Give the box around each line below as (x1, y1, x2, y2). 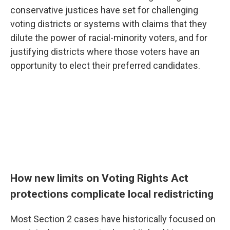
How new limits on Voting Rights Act (10, 171, 188, 184)
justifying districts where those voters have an (10, 46, 200, 57)
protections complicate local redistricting (10, 187, 214, 200)
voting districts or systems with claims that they (10, 18, 207, 29)
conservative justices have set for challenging (10, 5, 198, 15)
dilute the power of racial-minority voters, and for (10, 32, 207, 43)
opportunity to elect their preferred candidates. (10, 60, 200, 71)
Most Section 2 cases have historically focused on (10, 214, 216, 224)
